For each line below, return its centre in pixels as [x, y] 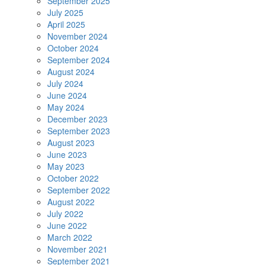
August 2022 [71, 202]
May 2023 [66, 167]
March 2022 [70, 237]
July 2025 [65, 13]
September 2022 [79, 190]
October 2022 [73, 178]
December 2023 [77, 119]
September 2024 [79, 60]
